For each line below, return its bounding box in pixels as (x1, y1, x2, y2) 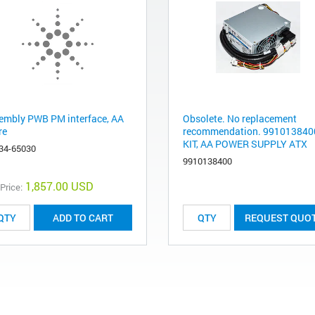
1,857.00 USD (25, 179, 94, 194)
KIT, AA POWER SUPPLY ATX (183, 137, 307, 151)
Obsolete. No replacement (183, 112, 297, 126)
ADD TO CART (53, 211, 113, 225)
